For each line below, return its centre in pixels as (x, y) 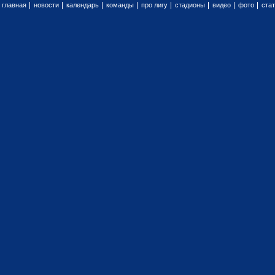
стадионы (190, 5)
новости (46, 5)
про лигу (154, 5)
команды (120, 5)
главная (14, 5)
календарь (83, 5)
